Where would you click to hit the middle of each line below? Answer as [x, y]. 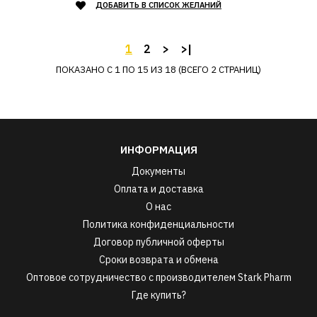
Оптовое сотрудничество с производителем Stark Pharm [158, 277]
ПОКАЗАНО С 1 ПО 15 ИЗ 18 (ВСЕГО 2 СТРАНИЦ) [158, 70]
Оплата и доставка [158, 189]
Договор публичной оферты [158, 242]
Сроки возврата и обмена [158, 260]
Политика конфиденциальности [158, 224]
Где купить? [158, 295]
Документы [158, 171]
